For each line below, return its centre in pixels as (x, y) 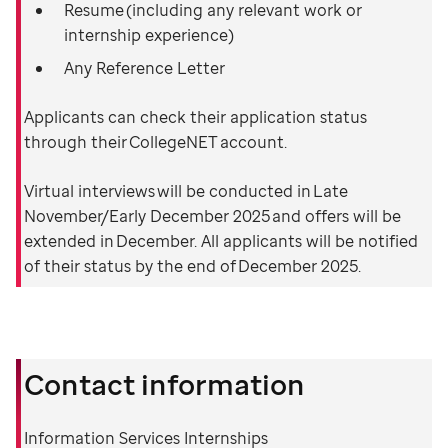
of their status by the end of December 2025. (192, 266)
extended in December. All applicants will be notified (221, 241)
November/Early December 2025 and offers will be (212, 216)
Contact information (164, 384)
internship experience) (149, 35)
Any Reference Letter (144, 68)
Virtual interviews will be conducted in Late (186, 191)
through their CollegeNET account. (155, 142)
